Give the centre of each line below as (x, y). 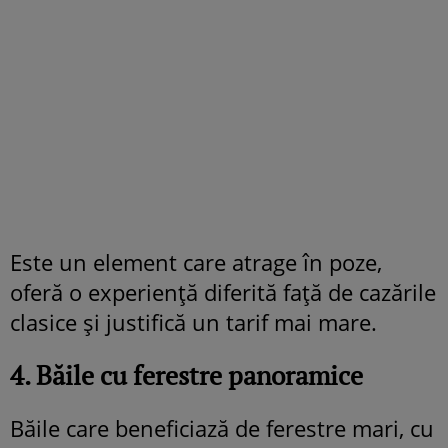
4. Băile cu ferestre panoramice (186, 374)
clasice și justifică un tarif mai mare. (193, 321)
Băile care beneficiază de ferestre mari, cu (222, 427)
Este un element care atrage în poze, (196, 261)
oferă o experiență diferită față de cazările (223, 291)
